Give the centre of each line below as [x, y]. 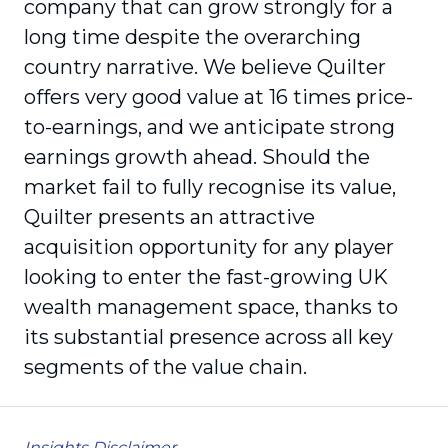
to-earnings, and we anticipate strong [209, 127]
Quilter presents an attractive [169, 217]
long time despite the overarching [192, 37]
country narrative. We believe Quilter [205, 67]
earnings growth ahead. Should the [197, 157]
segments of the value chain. [165, 367]
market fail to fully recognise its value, [210, 187]
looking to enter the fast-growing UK [206, 277]
